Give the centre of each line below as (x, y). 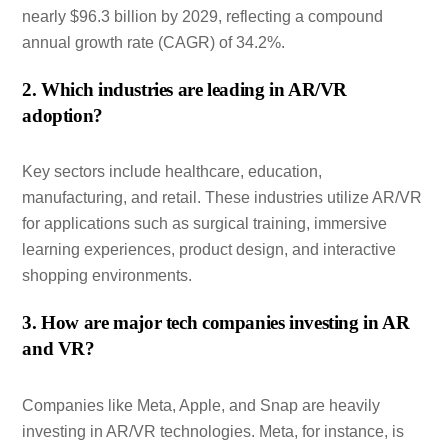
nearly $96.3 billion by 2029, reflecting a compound (203, 16)
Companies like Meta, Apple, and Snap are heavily (201, 405)
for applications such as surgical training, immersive (205, 224)
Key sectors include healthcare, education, (172, 172)
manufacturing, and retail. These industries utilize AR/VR (222, 198)
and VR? (58, 349)
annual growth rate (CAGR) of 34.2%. (154, 42)
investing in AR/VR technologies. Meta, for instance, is (213, 431)
